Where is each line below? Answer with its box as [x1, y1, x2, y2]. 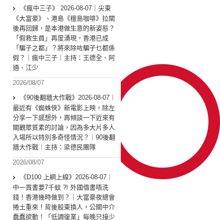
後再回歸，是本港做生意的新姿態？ [13, 25, 115, 32]
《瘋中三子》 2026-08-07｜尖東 [20, 4, 111, 12]
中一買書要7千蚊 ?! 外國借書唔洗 [13, 184, 109, 192]
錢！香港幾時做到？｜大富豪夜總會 [13, 193, 115, 201]
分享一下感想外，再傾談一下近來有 [13, 114, 115, 122]
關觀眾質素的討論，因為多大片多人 [13, 124, 115, 132]
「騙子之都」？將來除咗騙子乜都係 [13, 44, 115, 52]
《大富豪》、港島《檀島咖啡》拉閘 [13, 15, 115, 23]
